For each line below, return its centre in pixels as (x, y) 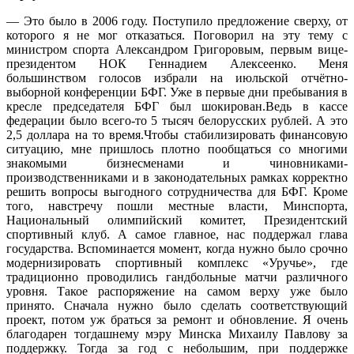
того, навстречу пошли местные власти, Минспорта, (177, 205)
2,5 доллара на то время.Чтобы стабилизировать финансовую (177, 134)
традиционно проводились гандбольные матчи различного (177, 277)
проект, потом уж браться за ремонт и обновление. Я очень (177, 319)
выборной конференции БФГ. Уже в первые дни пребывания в (177, 92)
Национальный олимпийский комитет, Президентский (177, 220)
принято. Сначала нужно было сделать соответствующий (177, 305)
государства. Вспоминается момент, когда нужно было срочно (177, 248)
